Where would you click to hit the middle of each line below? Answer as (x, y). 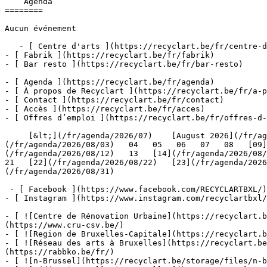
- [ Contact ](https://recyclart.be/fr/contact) (114, 100)
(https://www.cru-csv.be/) (64, 225)
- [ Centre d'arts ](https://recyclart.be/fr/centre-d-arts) (12, 46)
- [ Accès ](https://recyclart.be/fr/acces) (105, 109)
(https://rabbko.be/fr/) (60, 252)
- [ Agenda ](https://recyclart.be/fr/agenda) (110, 82)
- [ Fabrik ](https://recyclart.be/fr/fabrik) (110, 55)
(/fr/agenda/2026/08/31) (81, 171)
